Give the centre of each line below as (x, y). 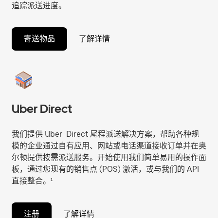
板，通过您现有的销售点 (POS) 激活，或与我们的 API (105, 169)
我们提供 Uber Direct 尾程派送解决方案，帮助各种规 (105, 134)
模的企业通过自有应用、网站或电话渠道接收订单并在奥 (109, 146)
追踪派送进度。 (39, 6)
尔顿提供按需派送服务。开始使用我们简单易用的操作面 (109, 157)
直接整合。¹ (32, 181)
